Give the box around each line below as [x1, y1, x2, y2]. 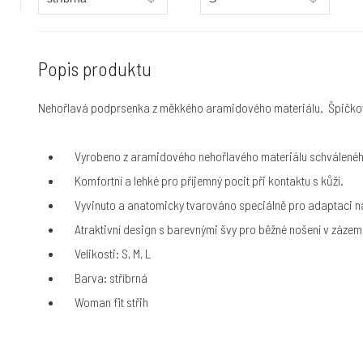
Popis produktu [38, 57, 152, 80]
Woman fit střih [75, 294, 149, 310]
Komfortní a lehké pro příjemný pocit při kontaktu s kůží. [75, 173, 344, 188]
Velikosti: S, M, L [75, 246, 152, 261]
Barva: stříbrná [75, 270, 148, 285]
